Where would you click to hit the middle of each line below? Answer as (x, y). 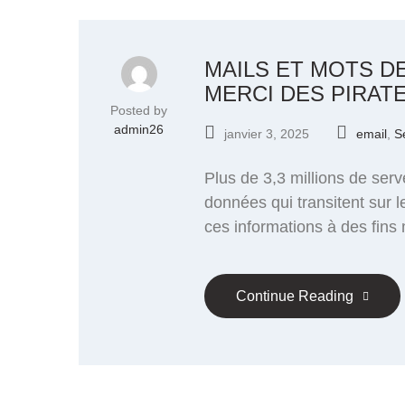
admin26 (139, 129)
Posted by (139, 110)
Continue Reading (295, 296)
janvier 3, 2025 (267, 133)
